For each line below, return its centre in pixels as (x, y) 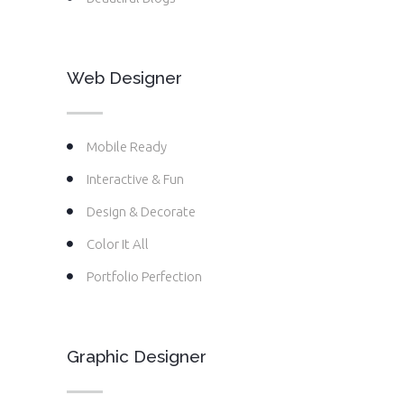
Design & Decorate (141, 212)
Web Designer (124, 78)
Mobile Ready (127, 147)
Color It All (118, 244)
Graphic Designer (137, 357)
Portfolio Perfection (144, 277)
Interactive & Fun (135, 179)
